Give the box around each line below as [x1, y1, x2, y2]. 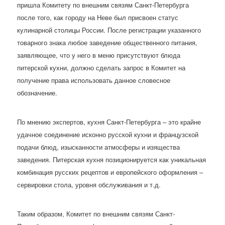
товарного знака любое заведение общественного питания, [17, 38, 198, 47]
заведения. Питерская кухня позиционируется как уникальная [17, 155, 206, 165]
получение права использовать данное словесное [17, 75, 171, 85]
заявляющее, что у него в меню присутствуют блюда [17, 50, 181, 60]
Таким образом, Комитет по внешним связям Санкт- [17, 209, 175, 219]
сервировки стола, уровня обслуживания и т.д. [17, 180, 161, 190]
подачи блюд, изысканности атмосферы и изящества [17, 142, 180, 152]
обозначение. [17, 88, 58, 97]
